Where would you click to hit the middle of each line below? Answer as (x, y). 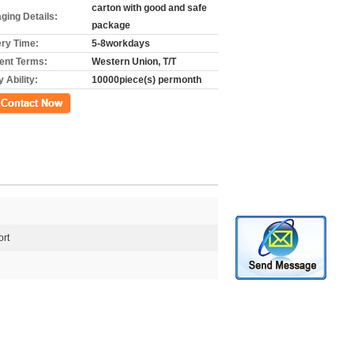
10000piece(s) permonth (147, 80)
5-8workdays (121, 43)
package (111, 25)
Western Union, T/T (134, 62)
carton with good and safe (149, 8)
